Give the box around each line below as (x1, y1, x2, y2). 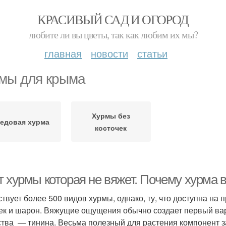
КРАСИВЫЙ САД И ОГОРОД (37, 11, 189, 28)
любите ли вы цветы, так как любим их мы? (28, 28, 198, 41)
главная (44, 46, 82, 61)
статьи (137, 46, 167, 61)
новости (91, 46, 128, 61)
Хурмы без (91, 110, 130, 121)
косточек (95, 123, 127, 133)
